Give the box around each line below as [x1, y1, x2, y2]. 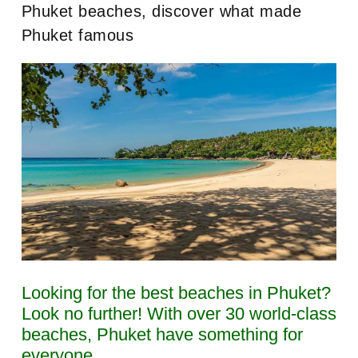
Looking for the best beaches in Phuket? [21, 282, 331, 303]
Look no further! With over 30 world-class [21, 303, 336, 324]
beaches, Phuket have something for [21, 324, 303, 344]
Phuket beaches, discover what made [21, 2, 302, 21]
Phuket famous [21, 26, 134, 45]
